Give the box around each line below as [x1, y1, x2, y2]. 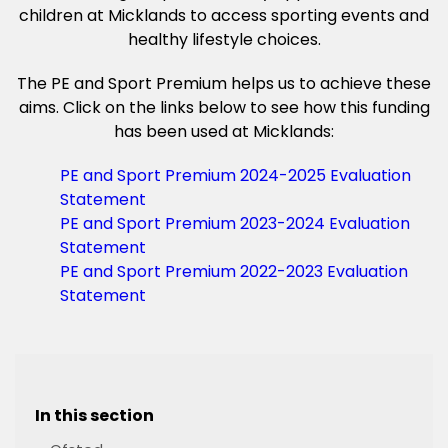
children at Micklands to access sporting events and [19, 4, 429, 27]
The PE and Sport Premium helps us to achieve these [17, 72, 431, 95]
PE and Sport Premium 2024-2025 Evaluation [60, 164, 411, 187]
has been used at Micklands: [114, 120, 334, 143]
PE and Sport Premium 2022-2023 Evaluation [60, 260, 408, 283]
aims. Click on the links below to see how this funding [18, 96, 430, 119]
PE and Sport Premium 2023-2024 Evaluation [60, 212, 410, 235]
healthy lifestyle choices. [127, 28, 321, 51]
